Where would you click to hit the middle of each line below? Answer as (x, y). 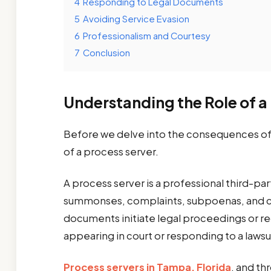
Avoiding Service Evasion (136, 18)
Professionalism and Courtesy (146, 35)
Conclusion (106, 52)
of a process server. (112, 151)
